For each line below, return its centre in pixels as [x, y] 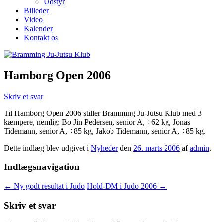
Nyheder [104, 148]
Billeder [36, 10]
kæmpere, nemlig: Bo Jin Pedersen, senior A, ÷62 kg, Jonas [97, 122]
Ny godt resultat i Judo [48, 186]
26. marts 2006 [157, 148]
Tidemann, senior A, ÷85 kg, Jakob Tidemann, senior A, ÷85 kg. [105, 131]
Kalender [38, 28]
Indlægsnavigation [42, 167]
